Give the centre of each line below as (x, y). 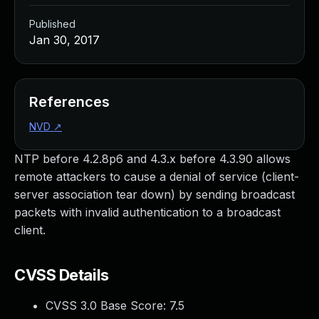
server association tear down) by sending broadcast (155, 194)
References (69, 102)
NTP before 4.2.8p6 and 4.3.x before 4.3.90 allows (152, 159)
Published (52, 24)
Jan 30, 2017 (64, 40)
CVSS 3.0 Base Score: (108, 305)
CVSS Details (62, 275)
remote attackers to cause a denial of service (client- (157, 177)
